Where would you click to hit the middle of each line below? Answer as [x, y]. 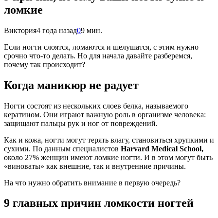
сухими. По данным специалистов [62, 148]
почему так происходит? [45, 64]
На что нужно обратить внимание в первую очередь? [92, 182]
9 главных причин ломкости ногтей [99, 203]
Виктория [20, 30]
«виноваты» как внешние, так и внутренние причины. [95, 166]
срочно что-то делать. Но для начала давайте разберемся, [98, 55]
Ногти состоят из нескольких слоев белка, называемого [96, 106]
